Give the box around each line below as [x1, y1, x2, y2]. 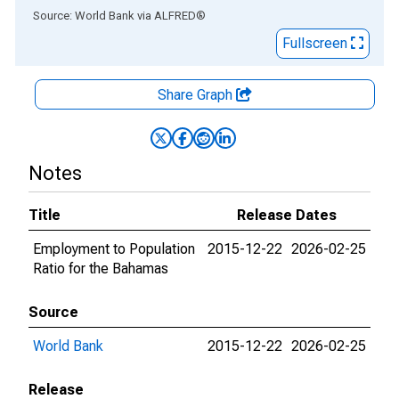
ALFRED [154, 9, 196, 22]
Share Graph [158, 86, 236, 103]
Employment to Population [33, 240, 195, 257]
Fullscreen [282, 35, 351, 52]
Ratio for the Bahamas [33, 260, 168, 277]
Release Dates [237, 207, 337, 224]
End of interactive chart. [15, 6, 161, 23]
